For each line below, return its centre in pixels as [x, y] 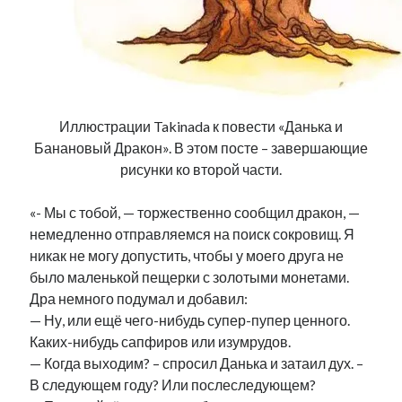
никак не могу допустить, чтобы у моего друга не [187, 255]
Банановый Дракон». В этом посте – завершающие [201, 148]
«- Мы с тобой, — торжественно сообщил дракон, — [195, 212]
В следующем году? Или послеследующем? [173, 385]
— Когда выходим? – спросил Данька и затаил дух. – [197, 363]
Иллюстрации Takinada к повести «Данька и [201, 126]
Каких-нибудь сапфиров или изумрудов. [161, 341]
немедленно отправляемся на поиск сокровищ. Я [192, 234]
